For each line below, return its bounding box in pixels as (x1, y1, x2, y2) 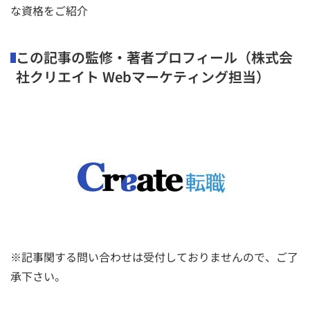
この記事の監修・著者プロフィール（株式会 (16, 46, 293, 67)
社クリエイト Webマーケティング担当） (16, 66, 271, 86)
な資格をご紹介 (10, 1, 88, 19)
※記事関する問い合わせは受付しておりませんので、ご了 (10, 248, 298, 265)
